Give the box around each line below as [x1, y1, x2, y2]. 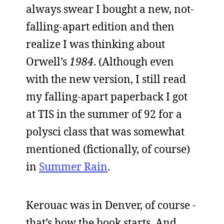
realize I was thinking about [26, 37, 165, 51]
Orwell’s [26, 54, 69, 68]
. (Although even [93, 54, 174, 68]
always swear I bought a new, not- [26, 2, 194, 16]
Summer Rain [39, 159, 107, 173]
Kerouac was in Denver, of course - [26, 198, 196, 212]
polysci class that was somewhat [26, 124, 184, 138]
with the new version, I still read [26, 72, 186, 86]
